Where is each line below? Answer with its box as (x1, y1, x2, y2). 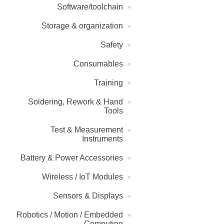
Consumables (73, 59, 123, 68)
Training (94, 78, 123, 87)
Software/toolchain (57, 2, 123, 11)
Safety (100, 40, 123, 49)
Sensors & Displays (53, 191, 123, 200)
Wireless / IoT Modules (42, 172, 123, 181)
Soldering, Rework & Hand (28, 97, 123, 106)
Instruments (82, 134, 123, 143)
